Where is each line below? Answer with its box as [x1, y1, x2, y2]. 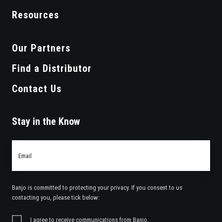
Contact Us [12, 83, 61, 95]
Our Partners [12, 42, 70, 55]
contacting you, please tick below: [12, 194, 100, 202]
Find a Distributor [12, 62, 92, 75]
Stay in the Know [12, 115, 80, 128]
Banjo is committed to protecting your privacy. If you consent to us [12, 184, 182, 192]
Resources [12, 9, 59, 21]
